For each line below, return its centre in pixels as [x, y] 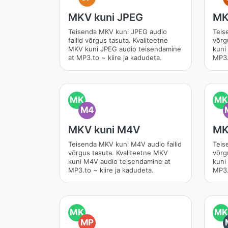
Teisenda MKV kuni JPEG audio [118, 32]
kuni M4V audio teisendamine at [119, 161]
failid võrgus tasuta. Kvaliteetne [118, 40]
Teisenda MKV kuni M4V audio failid [125, 144]
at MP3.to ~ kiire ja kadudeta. [115, 58]
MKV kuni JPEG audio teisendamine [125, 49]
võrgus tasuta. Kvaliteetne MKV [118, 153]
